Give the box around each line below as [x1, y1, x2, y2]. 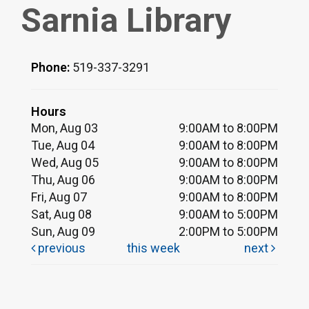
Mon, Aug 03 [31, 120, 98, 135]
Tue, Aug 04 [31, 137, 94, 152]
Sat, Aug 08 [31, 206, 92, 221]
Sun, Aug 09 [31, 223, 95, 239]
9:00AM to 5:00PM [179, 206, 278, 221]
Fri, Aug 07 [31, 189, 87, 204]
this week [126, 240, 180, 255]
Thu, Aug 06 [31, 172, 95, 187]
